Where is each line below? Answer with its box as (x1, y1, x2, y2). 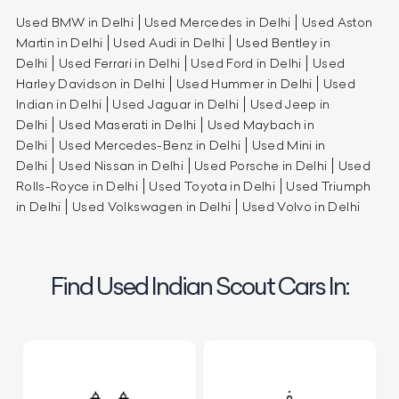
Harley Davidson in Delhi (16, 75, 166, 92)
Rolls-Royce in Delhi (16, 177, 138, 194)
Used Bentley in (235, 34, 331, 51)
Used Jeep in (249, 95, 330, 112)
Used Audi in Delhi (113, 34, 225, 51)
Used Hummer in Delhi (175, 75, 313, 92)
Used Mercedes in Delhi (144, 13, 291, 30)
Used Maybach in (207, 116, 315, 133)
